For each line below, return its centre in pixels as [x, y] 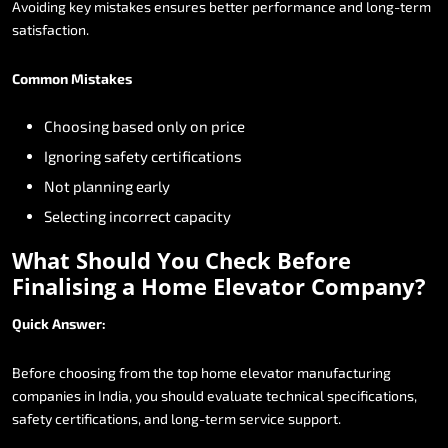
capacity [202, 215]
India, [115, 395]
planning [103, 185]
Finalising [64, 285]
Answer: [79, 323]
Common [40, 78]
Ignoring [72, 155]
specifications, [372, 395]
